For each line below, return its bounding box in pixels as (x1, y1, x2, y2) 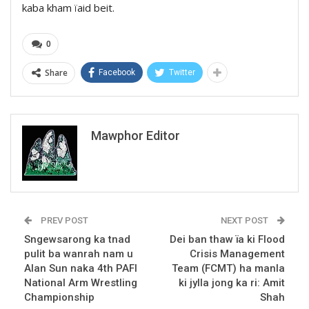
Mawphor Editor (91, 128, 180, 143)
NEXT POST (221, 215, 270, 226)
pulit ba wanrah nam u (24, 247, 133, 260)
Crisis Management (190, 247, 285, 260)
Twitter (169, 67, 195, 77)
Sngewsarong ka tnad (24, 232, 130, 246)
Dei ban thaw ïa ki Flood (170, 232, 285, 246)
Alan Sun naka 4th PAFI (24, 261, 137, 275)
